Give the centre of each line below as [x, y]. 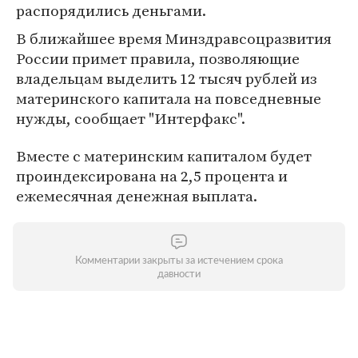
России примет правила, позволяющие [158, 58]
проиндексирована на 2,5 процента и [152, 176]
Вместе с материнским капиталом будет [164, 156]
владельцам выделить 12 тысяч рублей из [166, 78]
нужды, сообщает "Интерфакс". [131, 118]
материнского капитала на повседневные [169, 98]
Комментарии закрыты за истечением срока [179, 261]
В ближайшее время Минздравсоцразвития [174, 38]
